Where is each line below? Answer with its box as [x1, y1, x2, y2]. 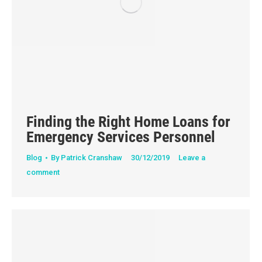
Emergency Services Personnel [26, 128, 215, 146]
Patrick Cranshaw [61, 153, 122, 163]
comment [26, 168, 60, 177]
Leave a [178, 153, 205, 163]
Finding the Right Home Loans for [26, 113, 230, 131]
